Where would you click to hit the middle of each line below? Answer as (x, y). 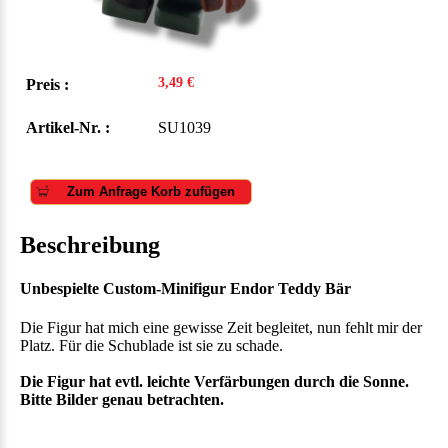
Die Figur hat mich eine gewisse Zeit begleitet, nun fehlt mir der (221, 328)
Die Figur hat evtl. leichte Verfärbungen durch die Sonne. (214, 382)
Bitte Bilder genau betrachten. (122, 400)
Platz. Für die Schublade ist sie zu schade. (151, 346)
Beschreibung (90, 244)
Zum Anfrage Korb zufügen (151, 192)
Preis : (47, 84)
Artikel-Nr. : (68, 127)
